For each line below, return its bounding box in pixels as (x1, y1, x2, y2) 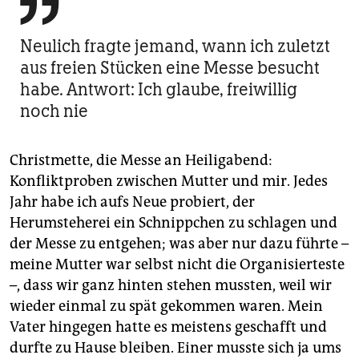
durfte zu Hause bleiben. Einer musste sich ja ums (10, 338, 341, 357)
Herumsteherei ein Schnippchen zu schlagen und (10, 213, 337, 232)
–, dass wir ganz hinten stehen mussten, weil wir (10, 276, 332, 294)
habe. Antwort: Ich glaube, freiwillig (20, 78, 297, 100)
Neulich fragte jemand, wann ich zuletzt (20, 34, 330, 57)
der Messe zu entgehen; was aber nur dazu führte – (10, 234, 349, 252)
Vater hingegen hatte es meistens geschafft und (10, 317, 327, 336)
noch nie (20, 99, 88, 122)
